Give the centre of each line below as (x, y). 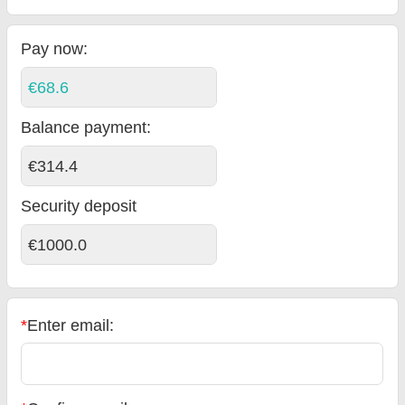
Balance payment (84, 128)
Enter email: (71, 325)
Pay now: (55, 49)
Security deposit (79, 207)
